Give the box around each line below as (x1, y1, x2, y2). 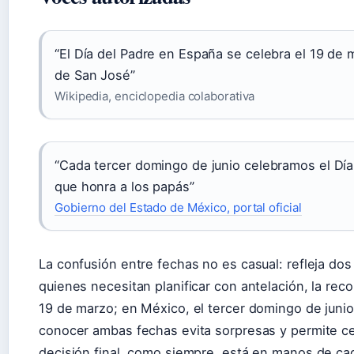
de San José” (55, 67, 135, 84)
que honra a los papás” (55, 179, 194, 195)
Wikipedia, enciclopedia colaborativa (55, 88, 255, 104)
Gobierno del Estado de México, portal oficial (55, 200, 302, 216)
